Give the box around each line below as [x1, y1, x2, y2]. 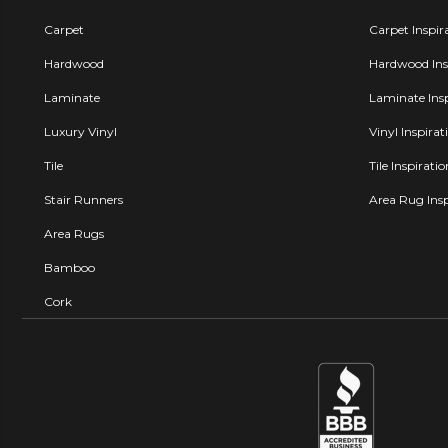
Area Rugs [44, 225, 104, 241]
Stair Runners [44, 191, 123, 207]
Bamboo [44, 259, 95, 275]
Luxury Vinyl [44, 123, 117, 139]
